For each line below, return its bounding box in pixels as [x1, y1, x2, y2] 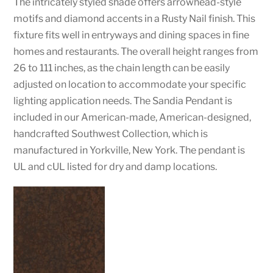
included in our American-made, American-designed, [13, 111, 252, 123]
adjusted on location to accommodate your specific [13, 78, 247, 90]
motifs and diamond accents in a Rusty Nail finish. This [13, 12, 256, 24]
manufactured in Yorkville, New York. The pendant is [13, 144, 246, 156]
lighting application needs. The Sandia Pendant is [13, 94, 233, 107]
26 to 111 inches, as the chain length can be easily [13, 62, 230, 74]
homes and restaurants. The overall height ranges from [13, 45, 259, 57]
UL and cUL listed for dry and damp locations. [13, 160, 218, 172]
